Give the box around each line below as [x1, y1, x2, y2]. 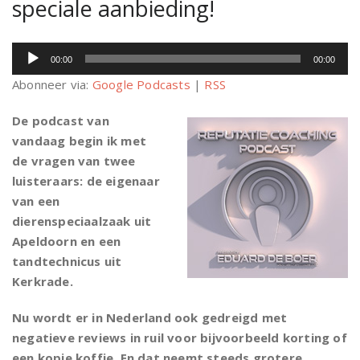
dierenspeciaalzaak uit [12, 213, 152, 229]
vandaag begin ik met [12, 133, 146, 149]
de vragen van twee [12, 153, 136, 169]
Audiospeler [11, 45, 73, 59]
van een [12, 193, 60, 209]
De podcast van [12, 112, 109, 129]
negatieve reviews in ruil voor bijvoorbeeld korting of [12, 329, 347, 346]
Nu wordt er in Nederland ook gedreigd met [12, 309, 288, 325]
